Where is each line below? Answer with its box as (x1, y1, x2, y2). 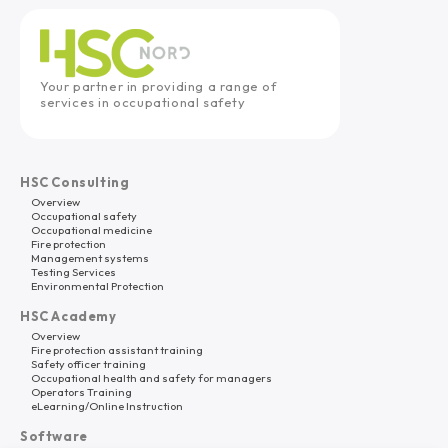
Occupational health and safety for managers (31, 371, 272, 385)
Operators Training (31, 385, 132, 399)
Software (20, 428, 88, 444)
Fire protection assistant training (31, 343, 203, 357)
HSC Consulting (20, 174, 130, 190)
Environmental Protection (31, 279, 164, 293)
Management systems (31, 251, 149, 265)
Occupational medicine (31, 223, 152, 237)
